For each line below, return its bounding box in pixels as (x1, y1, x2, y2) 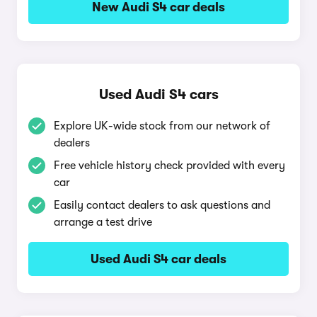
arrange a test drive (54, 216, 152, 229)
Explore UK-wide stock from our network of (54, 120, 270, 132)
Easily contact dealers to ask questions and (54, 199, 270, 212)
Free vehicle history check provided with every (54, 159, 285, 172)
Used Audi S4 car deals (91, 252, 226, 266)
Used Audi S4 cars (98, 86, 219, 103)
